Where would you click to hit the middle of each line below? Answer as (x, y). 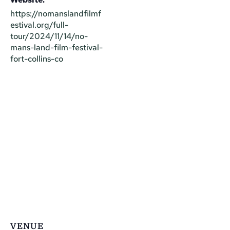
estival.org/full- (39, 25)
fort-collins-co (37, 59)
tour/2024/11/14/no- (49, 36)
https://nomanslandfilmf (56, 13)
